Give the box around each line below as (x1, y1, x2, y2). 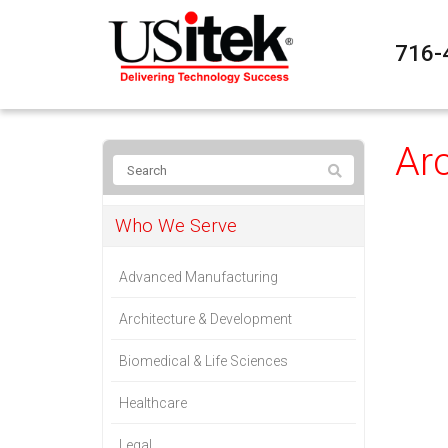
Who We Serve (115, 215, 237, 237)
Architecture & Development (119, 311, 292, 327)
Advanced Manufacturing (119, 269, 278, 285)
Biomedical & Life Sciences (119, 353, 288, 369)
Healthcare (119, 395, 187, 411)
